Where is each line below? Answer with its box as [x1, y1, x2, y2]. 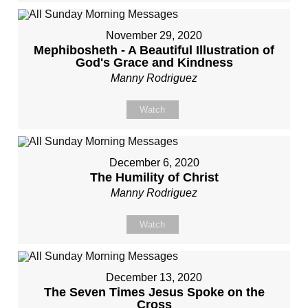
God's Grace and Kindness [75, 56, 233, 69]
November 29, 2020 [106, 30, 202, 41]
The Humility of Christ [89, 170, 219, 184]
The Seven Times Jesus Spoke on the [43, 285, 265, 299]
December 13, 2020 [106, 272, 202, 283]
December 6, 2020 [109, 157, 199, 168]
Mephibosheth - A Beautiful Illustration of [34, 43, 274, 57]
